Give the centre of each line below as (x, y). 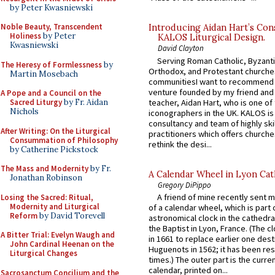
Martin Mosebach (44, 74)
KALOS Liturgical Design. (211, 38)
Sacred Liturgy (36, 102)
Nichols (24, 111)
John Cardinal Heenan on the (62, 244)
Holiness (25, 36)
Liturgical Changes (44, 253)
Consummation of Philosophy (64, 140)
